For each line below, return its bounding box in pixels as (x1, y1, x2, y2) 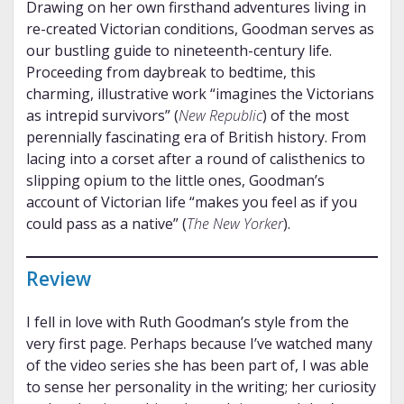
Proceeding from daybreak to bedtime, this (25, 62, 316, 83)
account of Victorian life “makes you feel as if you (25, 192, 357, 213)
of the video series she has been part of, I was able (25, 355, 369, 376)
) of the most (262, 106, 349, 126)
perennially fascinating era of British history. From (25, 127, 366, 148)
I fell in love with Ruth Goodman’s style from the (25, 312, 349, 333)
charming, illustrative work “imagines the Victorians (25, 84, 374, 105)
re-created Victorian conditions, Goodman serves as (25, 19, 374, 40)
